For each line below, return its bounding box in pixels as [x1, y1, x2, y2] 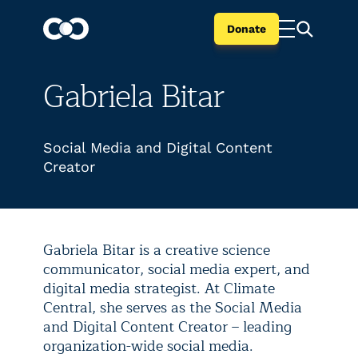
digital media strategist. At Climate [43, 276, 275, 300]
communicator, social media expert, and [43, 257, 310, 281]
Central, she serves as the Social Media [43, 296, 302, 320]
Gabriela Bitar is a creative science [43, 238, 270, 262]
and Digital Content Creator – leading [43, 315, 292, 339]
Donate [227, 22, 266, 35]
